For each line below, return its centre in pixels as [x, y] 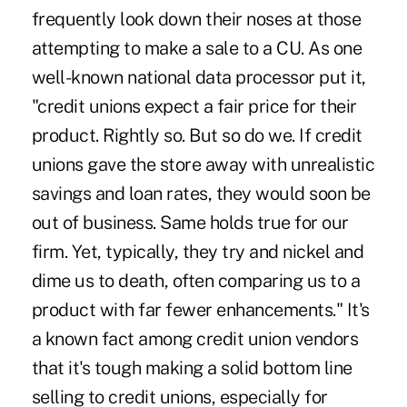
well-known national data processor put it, [199, 77]
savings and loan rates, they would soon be [201, 193]
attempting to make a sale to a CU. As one [197, 48]
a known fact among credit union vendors [195, 338]
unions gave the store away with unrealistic [203, 164]
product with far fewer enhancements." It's [200, 309]
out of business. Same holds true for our [190, 222]
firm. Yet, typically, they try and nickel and [198, 251]
